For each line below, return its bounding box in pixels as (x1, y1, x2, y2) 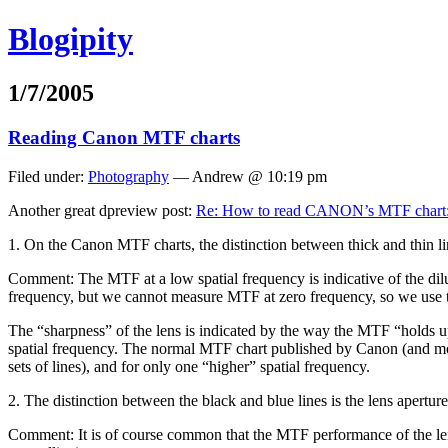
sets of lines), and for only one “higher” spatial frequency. (8, 357, 370, 375)
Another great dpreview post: (8, 201, 196, 219)
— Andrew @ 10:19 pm (169, 167, 327, 185)
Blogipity (8, 21, 133, 58)
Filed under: (8, 167, 88, 185)
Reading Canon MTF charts (8, 126, 240, 148)
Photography (88, 167, 169, 185)
